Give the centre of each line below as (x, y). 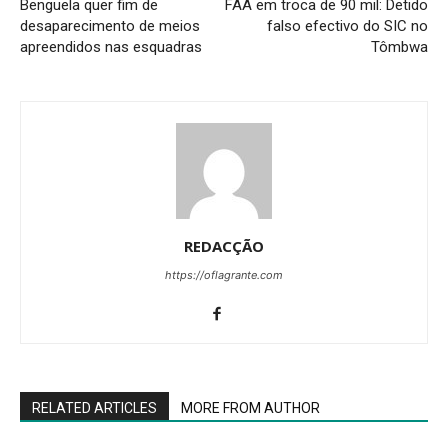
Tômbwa (399, 46)
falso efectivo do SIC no (347, 25)
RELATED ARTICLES (94, 407)
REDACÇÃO (224, 245)
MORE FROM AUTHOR (250, 407)
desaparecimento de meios (110, 25)
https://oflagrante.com (224, 274)
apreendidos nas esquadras (111, 46)
